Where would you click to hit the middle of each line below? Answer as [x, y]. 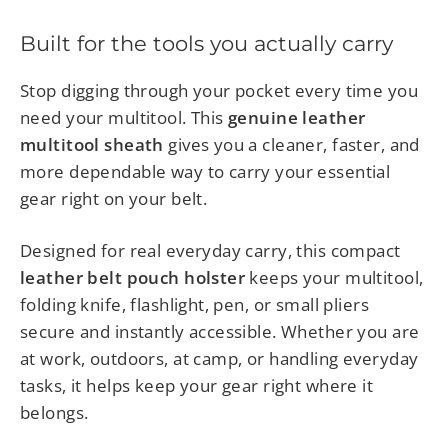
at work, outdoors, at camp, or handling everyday [219, 358]
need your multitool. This [124, 117]
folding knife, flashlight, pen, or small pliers [194, 304]
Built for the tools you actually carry [206, 44]
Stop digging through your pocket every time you [219, 90]
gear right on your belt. [114, 198]
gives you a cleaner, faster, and [291, 144]
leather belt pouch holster [133, 277]
